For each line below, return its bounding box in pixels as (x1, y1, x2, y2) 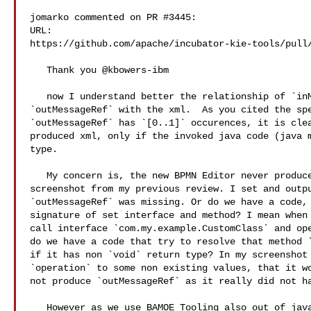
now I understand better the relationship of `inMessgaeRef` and (30, 91, 47, 102)
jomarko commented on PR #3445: (30, 12, 196, 23)
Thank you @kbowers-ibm (30, 65, 47, 76)
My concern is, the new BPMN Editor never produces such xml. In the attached (30, 170, 47, 181)
